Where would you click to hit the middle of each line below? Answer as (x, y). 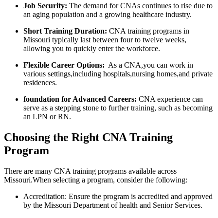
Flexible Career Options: (64, 65)
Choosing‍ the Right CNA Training (88, 137)
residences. (40, 83)
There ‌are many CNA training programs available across (90, 171)
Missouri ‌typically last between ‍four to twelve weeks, (105, 40)
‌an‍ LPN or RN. (47, 117)
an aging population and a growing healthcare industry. (108, 15)
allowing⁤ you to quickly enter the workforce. (92, 49)
